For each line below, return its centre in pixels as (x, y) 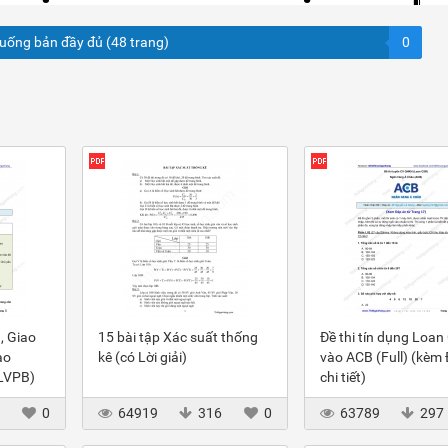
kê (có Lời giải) (142, 357)
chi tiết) (342, 377)
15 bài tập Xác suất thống (178, 337)
